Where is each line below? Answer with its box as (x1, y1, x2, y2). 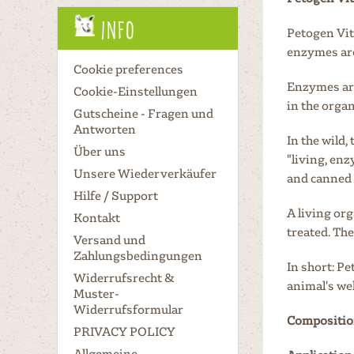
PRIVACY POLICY (73, 323, 175, 339)
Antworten (73, 121, 136, 137)
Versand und (73, 232, 145, 247)
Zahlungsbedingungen (73, 247, 202, 263)
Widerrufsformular (73, 301, 183, 317)
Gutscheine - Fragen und (73, 105, 213, 121)
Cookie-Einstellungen (73, 83, 198, 99)
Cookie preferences (73, 61, 183, 77)
